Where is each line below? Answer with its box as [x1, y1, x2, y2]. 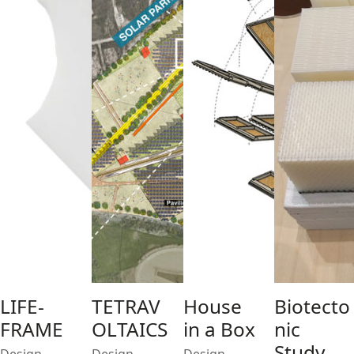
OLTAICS [91, 316, 168, 342]
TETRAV [91, 293, 160, 319]
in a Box [183, 316, 255, 342]
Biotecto [274, 293, 351, 319]
